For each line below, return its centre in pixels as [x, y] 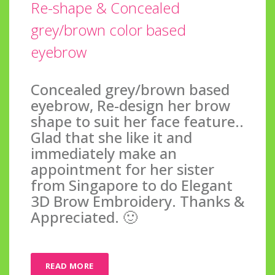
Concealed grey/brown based [130, 89]
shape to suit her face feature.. [137, 121]
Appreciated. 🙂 [84, 217]
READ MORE [70, 265]
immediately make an [104, 153]
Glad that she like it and [111, 137]
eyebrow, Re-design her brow [130, 105]
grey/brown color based [108, 29]
